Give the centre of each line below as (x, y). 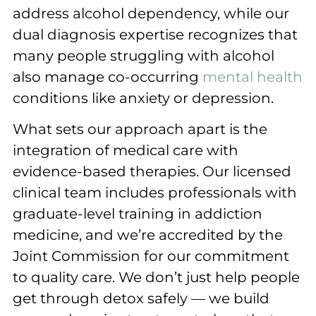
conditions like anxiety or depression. (143, 98)
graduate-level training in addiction (138, 214)
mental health (253, 77)
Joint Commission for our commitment (151, 256)
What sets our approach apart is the (140, 129)
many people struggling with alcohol (144, 55)
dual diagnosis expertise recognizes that (155, 34)
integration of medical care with (126, 151)
